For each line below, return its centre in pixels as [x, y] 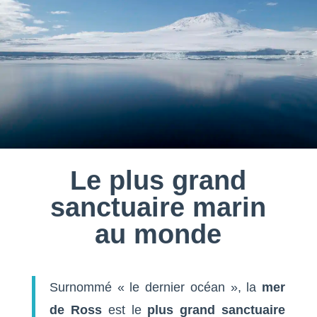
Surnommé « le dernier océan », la [156, 287]
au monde [158, 234]
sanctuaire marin [158, 207]
